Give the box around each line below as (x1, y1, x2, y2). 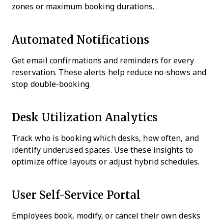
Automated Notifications (12, 31, 149, 48)
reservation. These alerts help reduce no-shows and (12, 68, 207, 77)
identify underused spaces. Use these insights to (12, 145, 193, 154)
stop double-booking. (12, 80, 91, 88)
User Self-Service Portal (12, 186, 140, 203)
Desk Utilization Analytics (12, 109, 158, 125)
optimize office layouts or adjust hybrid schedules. (12, 157, 200, 166)
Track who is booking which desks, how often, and (12, 134, 199, 142)
